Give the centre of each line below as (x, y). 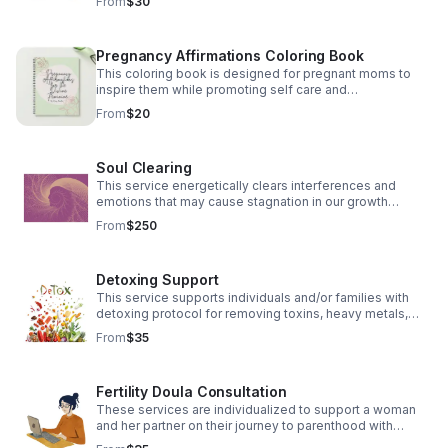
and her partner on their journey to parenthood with (244, 425)
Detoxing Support (157, 279)
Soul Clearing (144, 167)
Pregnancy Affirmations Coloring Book (230, 55)
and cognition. (137, 345)
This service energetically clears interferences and (246, 185)
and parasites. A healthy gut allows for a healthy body (252, 329)
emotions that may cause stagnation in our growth (242, 201)
